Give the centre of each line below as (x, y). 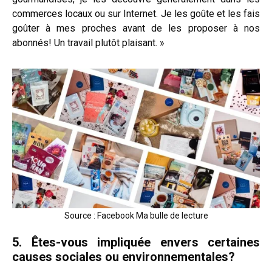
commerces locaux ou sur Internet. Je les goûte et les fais (136, 13)
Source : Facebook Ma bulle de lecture (136, 215)
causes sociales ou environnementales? (124, 257)
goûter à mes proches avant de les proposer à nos (136, 28)
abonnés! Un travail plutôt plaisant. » (88, 42)
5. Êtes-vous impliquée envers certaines (136, 242)
